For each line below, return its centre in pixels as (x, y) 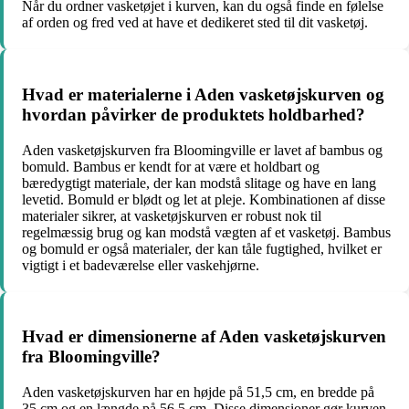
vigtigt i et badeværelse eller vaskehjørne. (141, 265)
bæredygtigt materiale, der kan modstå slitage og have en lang (199, 183)
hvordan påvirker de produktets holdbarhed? (194, 114)
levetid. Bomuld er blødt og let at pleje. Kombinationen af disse (204, 199)
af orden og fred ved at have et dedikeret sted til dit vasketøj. (195, 23)
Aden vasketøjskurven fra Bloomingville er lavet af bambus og (202, 150)
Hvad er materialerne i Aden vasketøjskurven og (203, 94)
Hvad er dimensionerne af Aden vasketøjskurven (204, 337)
